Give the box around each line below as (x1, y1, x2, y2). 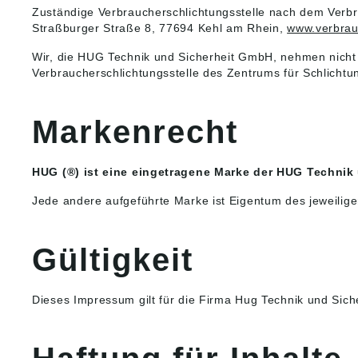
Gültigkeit (32, 242, 193, 278)
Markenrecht (32, 114, 238, 150)
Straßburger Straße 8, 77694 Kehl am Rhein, (32, 22, 288, 35)
